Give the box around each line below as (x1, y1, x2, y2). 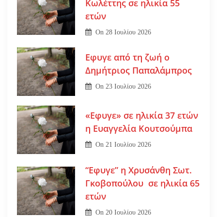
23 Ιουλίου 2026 (106, 83, 152, 91)
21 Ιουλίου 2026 (106, 141, 152, 149)
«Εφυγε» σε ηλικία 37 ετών (85, 109, 198, 122)
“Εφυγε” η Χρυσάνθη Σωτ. (85, 164, 192, 176)
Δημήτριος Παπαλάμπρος (85, 64, 192, 77)
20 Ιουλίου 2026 (106, 208, 152, 216)
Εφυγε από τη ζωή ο (85, 51, 170, 63)
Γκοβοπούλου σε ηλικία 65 (85, 177, 200, 189)
